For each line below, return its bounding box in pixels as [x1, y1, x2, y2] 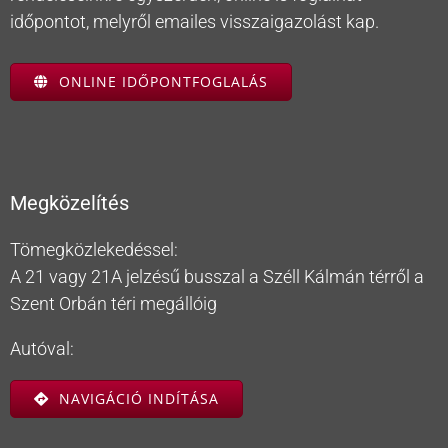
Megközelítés [10, 192, 129, 216]
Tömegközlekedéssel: [10, 239, 178, 261]
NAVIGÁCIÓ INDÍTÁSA [58, 389, 219, 409]
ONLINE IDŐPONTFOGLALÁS [58, 72, 268, 92]
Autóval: [10, 338, 74, 360]
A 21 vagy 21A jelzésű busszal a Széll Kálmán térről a [10, 266, 424, 288]
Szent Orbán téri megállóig [10, 293, 217, 315]
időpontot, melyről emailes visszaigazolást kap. [10, 11, 379, 33]
